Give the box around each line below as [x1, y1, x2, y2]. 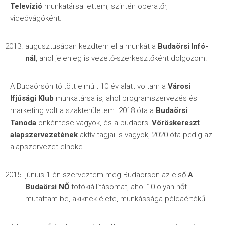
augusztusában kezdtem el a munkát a [25, 42, 156, 51]
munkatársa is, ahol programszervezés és [54, 94, 197, 103]
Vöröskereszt [152, 118, 200, 127]
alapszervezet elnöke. [10, 142, 85, 151]
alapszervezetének [10, 130, 78, 139]
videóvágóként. [10, 14, 62, 23]
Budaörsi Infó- [156, 42, 208, 51]
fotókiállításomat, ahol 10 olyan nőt [69, 182, 187, 191]
